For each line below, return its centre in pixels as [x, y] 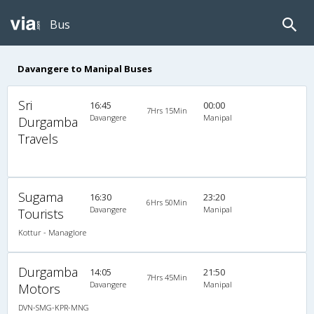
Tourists [41, 213]
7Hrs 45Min [166, 277]
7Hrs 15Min [166, 110]
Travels [38, 138]
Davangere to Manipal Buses [85, 68]
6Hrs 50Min [166, 202]
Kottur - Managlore [52, 232]
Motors [39, 288]
